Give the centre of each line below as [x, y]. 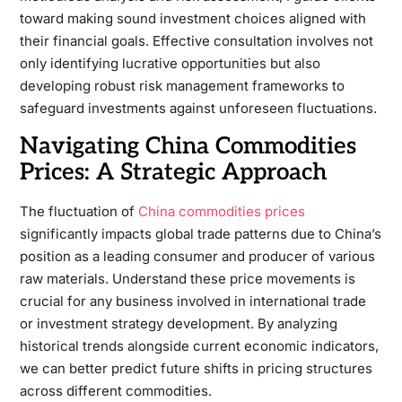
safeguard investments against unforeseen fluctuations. [198, 108]
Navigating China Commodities [188, 146]
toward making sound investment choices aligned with [192, 18]
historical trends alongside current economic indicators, [199, 346]
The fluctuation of [79, 211]
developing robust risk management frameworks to [182, 86]
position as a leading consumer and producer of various [197, 256]
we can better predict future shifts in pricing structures [196, 368]
